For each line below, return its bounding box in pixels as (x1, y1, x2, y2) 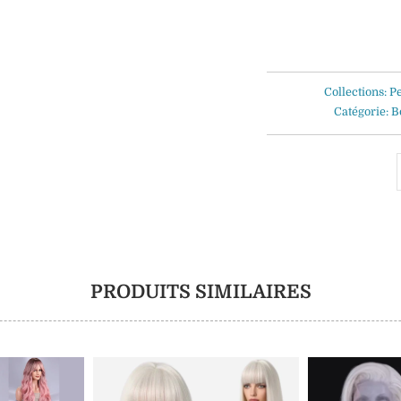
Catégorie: (334, 106, 389, 119)
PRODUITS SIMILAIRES (90, 280, 311, 303)
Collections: (324, 86, 388, 99)
